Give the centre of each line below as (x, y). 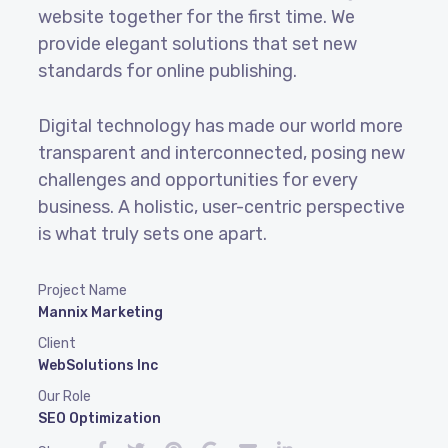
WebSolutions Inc (97, 366)
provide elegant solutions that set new (197, 44)
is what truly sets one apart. (152, 234)
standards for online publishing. (167, 71)
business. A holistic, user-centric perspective (221, 207)
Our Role (64, 397)
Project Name (82, 291)
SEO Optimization (99, 419)
